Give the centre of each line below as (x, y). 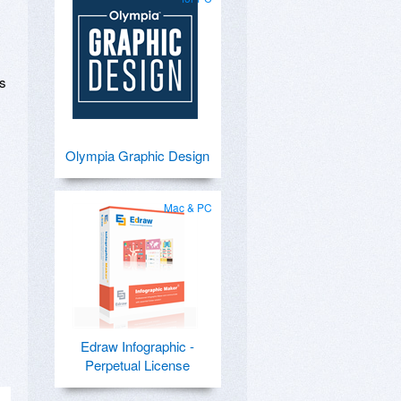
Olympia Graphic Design (137, 155)
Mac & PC (188, 207)
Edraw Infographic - (137, 346)
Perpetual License (137, 365)
